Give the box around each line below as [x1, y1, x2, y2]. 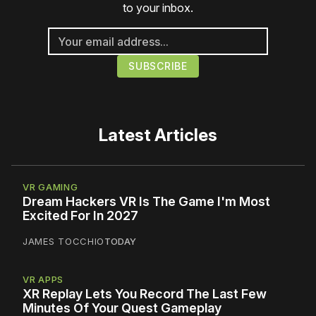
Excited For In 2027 [23, 208, 138, 224]
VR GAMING [23, 181, 78, 193]
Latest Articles [99, 125, 217, 146]
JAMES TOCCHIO [23, 236, 105, 248]
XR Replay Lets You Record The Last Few [23, 286, 267, 302]
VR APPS [23, 274, 63, 286]
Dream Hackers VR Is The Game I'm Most [23, 194, 270, 209]
